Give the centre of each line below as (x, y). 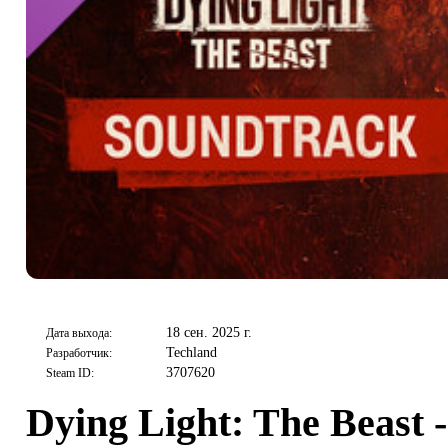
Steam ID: (70, 372)
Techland (191, 352)
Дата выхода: (79, 332)
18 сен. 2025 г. (209, 332)
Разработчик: (79, 352)
